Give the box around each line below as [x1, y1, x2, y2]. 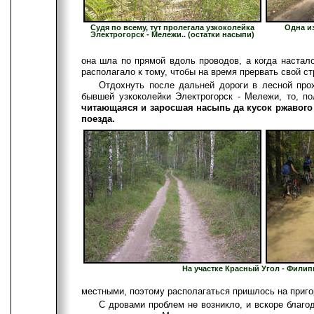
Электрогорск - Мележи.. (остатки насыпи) [90, 29, 254, 39]
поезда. [81, 113, 115, 124]
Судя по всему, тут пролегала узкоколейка [90, 22, 254, 32]
